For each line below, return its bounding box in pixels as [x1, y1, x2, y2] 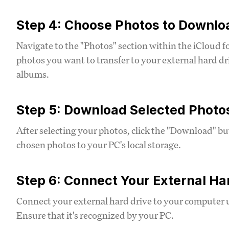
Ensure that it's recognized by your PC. [16, 209, 174, 221]
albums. [16, 67, 49, 80]
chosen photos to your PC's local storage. [16, 138, 181, 151]
